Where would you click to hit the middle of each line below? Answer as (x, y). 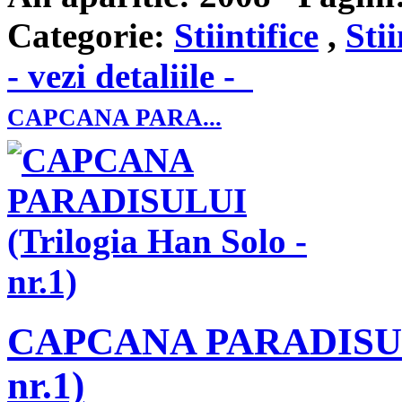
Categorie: (86, 36)
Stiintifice (246, 36)
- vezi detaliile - (130, 76)
